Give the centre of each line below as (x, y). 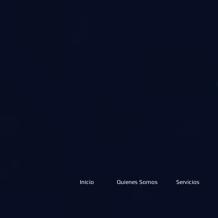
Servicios (188, 182)
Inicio (87, 182)
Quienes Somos (137, 182)
